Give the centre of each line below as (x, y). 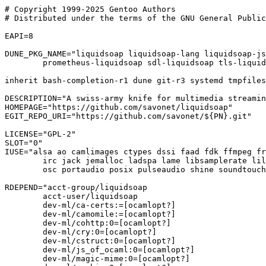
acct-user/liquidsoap (24, 196)
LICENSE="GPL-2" (40, 134)
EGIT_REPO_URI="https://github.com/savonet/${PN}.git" (128, 116)
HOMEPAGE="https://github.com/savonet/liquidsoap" (119, 107)
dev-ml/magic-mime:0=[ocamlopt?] (24, 259)
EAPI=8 (19, 36)
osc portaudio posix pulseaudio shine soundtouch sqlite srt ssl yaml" (24, 170)
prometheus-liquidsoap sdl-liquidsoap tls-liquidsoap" (24, 63)
